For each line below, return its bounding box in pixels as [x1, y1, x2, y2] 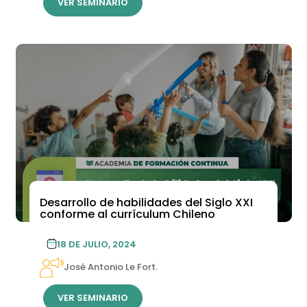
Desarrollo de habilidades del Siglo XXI [39, 194, 253, 210]
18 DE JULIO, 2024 [56, 237, 136, 251]
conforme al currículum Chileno [39, 206, 215, 222]
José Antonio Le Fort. [63, 260, 158, 274]
